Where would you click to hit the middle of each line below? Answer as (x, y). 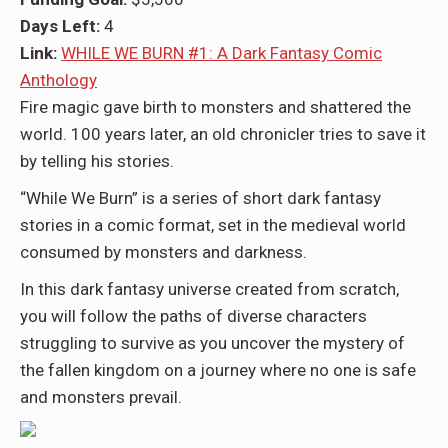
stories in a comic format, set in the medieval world (213, 225)
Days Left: (62, 26)
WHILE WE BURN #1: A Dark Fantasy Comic (221, 53)
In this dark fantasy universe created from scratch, (209, 289)
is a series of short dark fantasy (259, 198)
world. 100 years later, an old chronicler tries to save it (223, 134)
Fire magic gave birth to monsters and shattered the (215, 107)
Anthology (58, 80)
